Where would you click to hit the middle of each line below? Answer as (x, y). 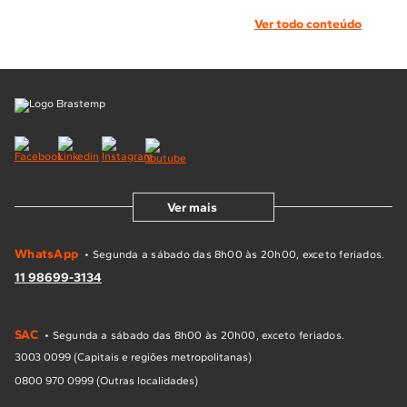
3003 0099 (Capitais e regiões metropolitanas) (133, 357)
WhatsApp (47, 254)
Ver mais (192, 207)
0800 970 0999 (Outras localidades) (106, 381)
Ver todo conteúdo (308, 25)
